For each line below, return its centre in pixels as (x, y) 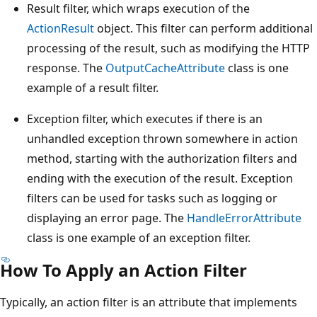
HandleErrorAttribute (244, 218)
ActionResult (60, 28)
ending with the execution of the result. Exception (160, 178)
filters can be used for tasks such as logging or (152, 198)
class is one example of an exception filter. (139, 237)
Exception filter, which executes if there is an (145, 119)
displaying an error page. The (107, 218)
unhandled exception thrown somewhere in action (162, 138)
